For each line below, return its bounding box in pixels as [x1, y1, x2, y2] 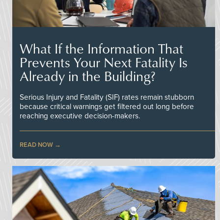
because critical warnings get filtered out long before [20, 102, 194, 111]
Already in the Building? [20, 66, 156, 85]
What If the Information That [20, 38, 183, 58]
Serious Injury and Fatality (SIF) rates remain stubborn [20, 92, 194, 102]
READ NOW [20, 140, 53, 149]
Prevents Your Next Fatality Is [20, 52, 188, 72]
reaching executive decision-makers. [20, 111, 140, 120]
